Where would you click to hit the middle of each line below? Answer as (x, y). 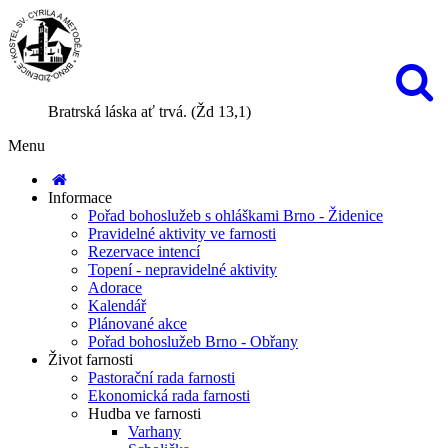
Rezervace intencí (144, 251)
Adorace (115, 287)
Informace (80, 197)
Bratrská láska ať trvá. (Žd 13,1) (149, 111)
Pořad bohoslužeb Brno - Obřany (193, 341)
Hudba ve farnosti (144, 413)
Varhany (154, 431)
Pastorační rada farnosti (161, 377)
